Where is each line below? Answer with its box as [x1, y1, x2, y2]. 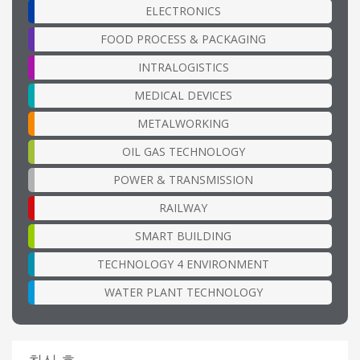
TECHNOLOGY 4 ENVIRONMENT [97, 256, 269, 272]
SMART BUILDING [135, 228, 231, 244]
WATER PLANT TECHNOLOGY [104, 284, 263, 301]
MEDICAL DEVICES [134, 88, 232, 104]
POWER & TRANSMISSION [113, 172, 253, 188]
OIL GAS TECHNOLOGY [121, 144, 245, 160]
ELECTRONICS [145, 3, 221, 19]
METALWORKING [137, 116, 229, 132]
